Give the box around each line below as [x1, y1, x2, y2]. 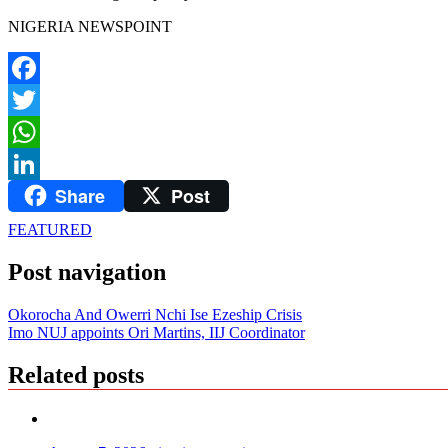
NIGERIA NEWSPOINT [8, 17, 172, 35]
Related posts [8, 362, 144, 389]
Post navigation [8, 259, 166, 286]
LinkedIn [8, 186, 66, 204]
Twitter [8, 122, 53, 140]
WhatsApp [8, 154, 76, 172]
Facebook [8, 90, 70, 108]
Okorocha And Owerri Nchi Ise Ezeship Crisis [8, 306, 302, 324]
